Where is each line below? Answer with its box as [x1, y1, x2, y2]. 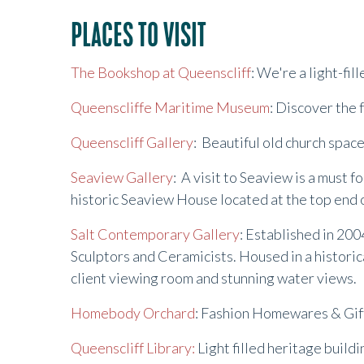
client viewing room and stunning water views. [71, 269, 359, 287]
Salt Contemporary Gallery [71, 225, 240, 243]
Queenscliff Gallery [71, 133, 193, 151]
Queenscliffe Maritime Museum [71, 98, 270, 116]
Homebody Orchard [71, 304, 195, 322]
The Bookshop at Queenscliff [71, 63, 251, 81]
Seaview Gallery [71, 168, 173, 186]
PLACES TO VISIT [71, 16, 206, 55]
